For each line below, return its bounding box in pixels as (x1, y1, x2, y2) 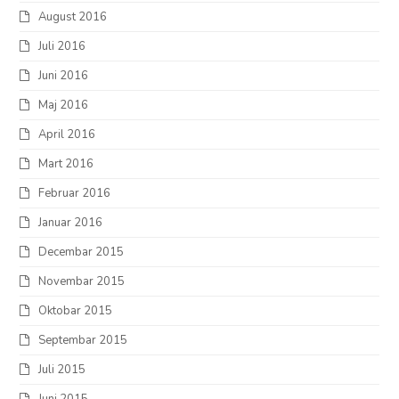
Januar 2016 (38, 214, 103, 231)
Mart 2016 (38, 155, 94, 172)
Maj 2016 (38, 96, 89, 113)
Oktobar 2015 (38, 302, 113, 319)
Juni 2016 (38, 67, 89, 84)
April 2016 (38, 126, 96, 142)
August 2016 (38, 8, 108, 25)
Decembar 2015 (38, 243, 125, 260)
